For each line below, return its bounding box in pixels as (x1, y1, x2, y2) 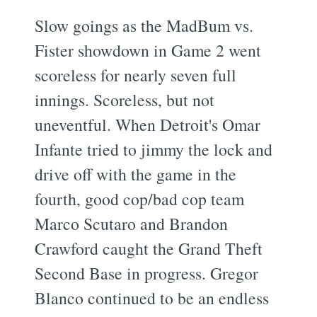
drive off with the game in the (35, 162, 237, 185)
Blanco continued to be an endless (35, 286, 270, 309)
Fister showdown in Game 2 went (35, 38, 262, 62)
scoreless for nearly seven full (35, 63, 237, 86)
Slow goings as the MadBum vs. (35, 13, 254, 37)
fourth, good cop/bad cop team (35, 187, 245, 210)
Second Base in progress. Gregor (35, 261, 259, 284)
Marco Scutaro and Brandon (35, 212, 229, 235)
